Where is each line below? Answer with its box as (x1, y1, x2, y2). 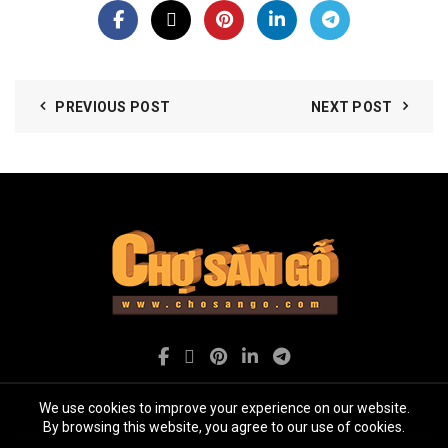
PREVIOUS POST (55, 99, 171, 115)
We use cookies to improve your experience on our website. (38, 400, 410, 416)
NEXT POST (310, 99, 393, 115)
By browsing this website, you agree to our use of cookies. (43, 419, 405, 435)
